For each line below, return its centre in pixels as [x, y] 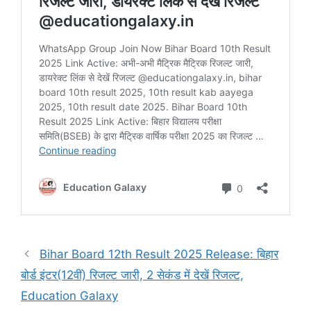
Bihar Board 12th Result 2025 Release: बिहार [159, 254]
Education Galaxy [69, 295]
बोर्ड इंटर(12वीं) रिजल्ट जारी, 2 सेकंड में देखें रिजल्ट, [132, 275]
